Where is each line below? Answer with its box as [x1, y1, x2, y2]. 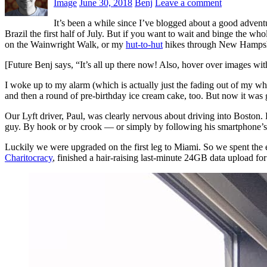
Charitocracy [5, 152, 52, 163]
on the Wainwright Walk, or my [5, 39, 126, 49]
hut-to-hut [126, 39, 163, 49]
